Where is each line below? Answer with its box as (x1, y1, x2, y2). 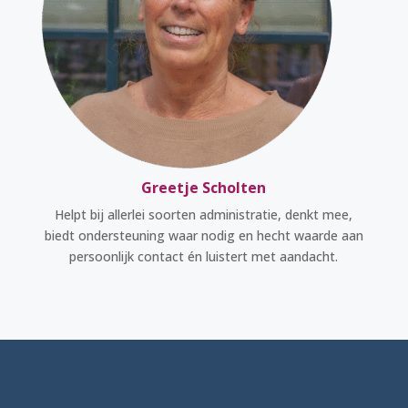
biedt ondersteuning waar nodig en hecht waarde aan (44, 226, 363, 244)
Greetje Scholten (141, 177, 267, 198)
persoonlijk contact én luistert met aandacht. (69, 247, 339, 265)
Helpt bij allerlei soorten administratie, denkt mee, (55, 205, 353, 223)
